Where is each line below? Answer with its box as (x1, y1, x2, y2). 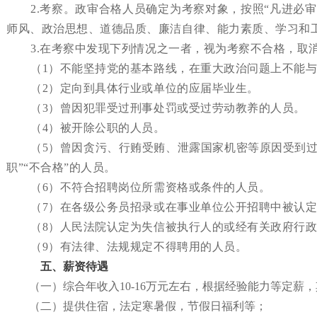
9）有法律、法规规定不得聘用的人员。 (42, 241, 248, 253)
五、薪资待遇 (40, 260, 109, 272)
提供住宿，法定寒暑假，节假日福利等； (63, 300, 267, 312)
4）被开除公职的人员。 (42, 122, 166, 134)
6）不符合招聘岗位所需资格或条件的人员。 (42, 181, 271, 193)
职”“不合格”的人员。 (6, 161, 116, 173)
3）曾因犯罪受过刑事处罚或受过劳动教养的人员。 (42, 102, 306, 114)
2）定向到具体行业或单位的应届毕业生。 (42, 82, 259, 94)
